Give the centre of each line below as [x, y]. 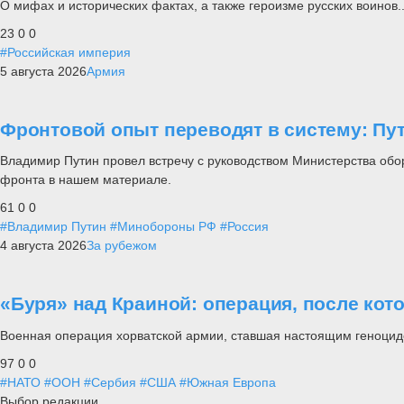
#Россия [244, 227]
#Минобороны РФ [163, 227]
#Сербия [110, 382]
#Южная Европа [228, 382]
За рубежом [122, 246]
